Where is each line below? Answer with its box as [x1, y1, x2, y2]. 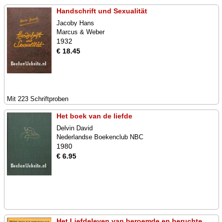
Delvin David [56, 124, 93, 132]
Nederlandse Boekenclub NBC [56, 133, 143, 141]
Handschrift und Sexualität [56, 7, 147, 15]
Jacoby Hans [56, 19, 94, 27]
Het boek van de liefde [56, 112, 132, 120]
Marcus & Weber [56, 28, 105, 36]
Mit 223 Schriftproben [7, 95, 68, 103]
